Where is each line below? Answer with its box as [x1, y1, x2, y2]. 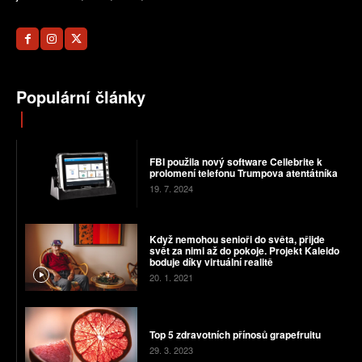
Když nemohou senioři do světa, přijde [149, 232, 325, 247]
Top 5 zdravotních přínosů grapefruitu [149, 326, 321, 342]
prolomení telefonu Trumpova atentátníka [149, 165, 338, 180]
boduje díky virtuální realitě [149, 255, 273, 270]
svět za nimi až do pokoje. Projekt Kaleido [149, 243, 339, 259]
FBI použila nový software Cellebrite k [149, 154, 322, 169]
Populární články [16, 85, 145, 109]
